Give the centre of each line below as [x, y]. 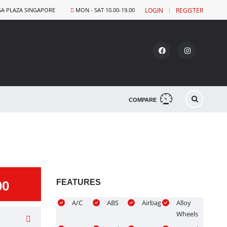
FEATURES [79, 182]
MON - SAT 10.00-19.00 [104, 10]
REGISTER [190, 10]
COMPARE [143, 100]
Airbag [151, 202]
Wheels [187, 214]
